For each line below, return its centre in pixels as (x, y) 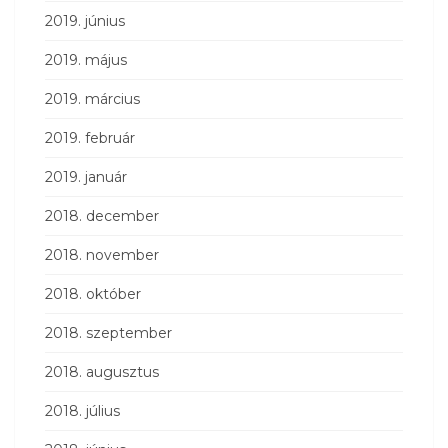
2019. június (85, 20)
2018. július (82, 410)
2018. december (102, 215)
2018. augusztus (102, 371)
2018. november (102, 254)
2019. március (92, 98)
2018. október (93, 293)
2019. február (90, 137)
